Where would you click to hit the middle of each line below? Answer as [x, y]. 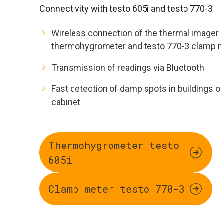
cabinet [66, 102]
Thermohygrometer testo [114, 145]
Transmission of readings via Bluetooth [128, 67]
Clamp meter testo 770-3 [116, 189]
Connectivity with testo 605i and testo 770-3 [126, 9]
